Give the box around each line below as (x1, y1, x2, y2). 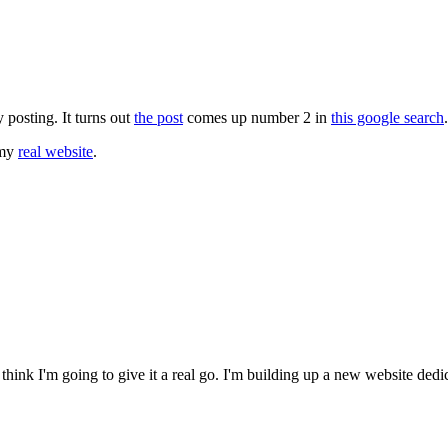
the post (134, 109, 183, 127)
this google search (331, 109, 444, 127)
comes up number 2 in (183, 109, 331, 127)
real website (18, 143, 93, 161)
